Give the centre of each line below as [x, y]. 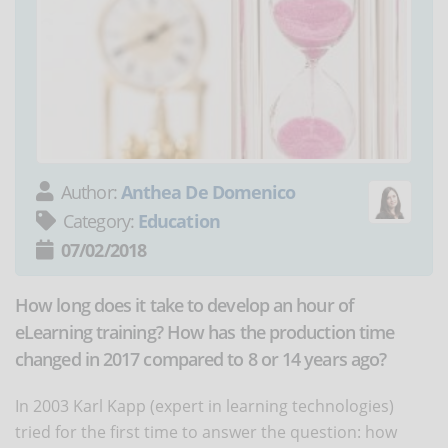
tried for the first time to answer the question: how [206, 431]
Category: [100, 220]
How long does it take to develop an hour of [184, 304]
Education [179, 220]
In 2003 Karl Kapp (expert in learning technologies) [204, 405]
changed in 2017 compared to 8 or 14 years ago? [201, 358]
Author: [91, 191]
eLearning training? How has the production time [205, 331]
